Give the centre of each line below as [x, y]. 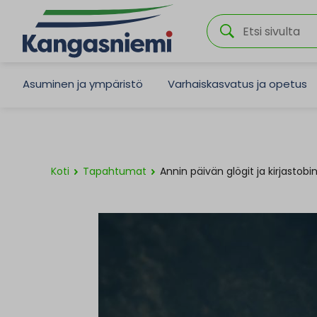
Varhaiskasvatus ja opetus [238, 83]
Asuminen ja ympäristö [83, 83]
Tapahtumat [115, 171]
